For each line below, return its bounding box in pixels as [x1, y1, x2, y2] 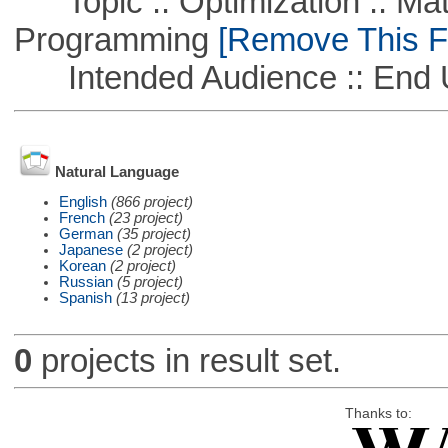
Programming [13, 20, 209, 58]
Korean [58, 257, 106, 274]
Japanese [58, 241, 123, 258]
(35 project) [116, 225, 191, 242]
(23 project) [108, 209, 183, 226]
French [58, 209, 105, 226]
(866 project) [110, 193, 193, 210]
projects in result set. [31, 342, 341, 380]
